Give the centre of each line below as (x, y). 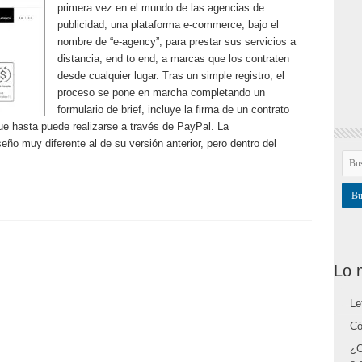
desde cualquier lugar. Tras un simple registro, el (170, 76)
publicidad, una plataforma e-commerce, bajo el (168, 25)
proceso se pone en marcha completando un (161, 93)
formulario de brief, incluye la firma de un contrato (173, 109)
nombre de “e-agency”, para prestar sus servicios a (176, 42)
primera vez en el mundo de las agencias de (160, 8)
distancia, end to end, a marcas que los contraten (173, 59)
